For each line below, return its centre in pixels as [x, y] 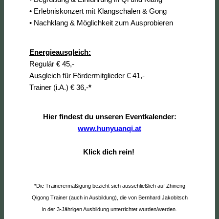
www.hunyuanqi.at [109, 128]
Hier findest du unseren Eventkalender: [109, 116]
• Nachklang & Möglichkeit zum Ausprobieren [101, 22]
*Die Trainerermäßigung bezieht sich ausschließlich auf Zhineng [109, 186]
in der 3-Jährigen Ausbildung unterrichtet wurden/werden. [109, 209]
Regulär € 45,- [52, 64]
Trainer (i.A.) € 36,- [59, 87]
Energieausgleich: [60, 52]
